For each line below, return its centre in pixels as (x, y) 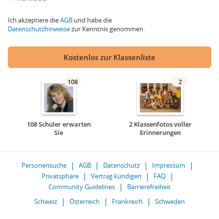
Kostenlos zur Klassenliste (109, 57)
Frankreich (127, 201)
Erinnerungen (160, 132)
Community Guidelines (82, 187)
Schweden (170, 201)
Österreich (85, 201)
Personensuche (44, 165)
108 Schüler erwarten (59, 124)
